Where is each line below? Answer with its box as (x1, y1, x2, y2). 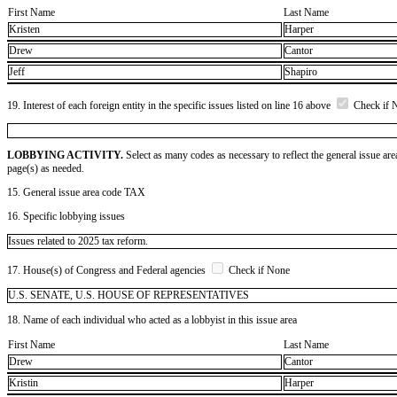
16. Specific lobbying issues (7, 209, 125, 222)
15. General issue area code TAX (7, 185, 145, 198)
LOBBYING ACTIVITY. (7, 148, 123, 161)
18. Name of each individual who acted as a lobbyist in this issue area (7, 313, 297, 326)
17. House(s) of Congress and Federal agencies (7, 263, 208, 276)
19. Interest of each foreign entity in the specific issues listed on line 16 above (7, 98, 333, 112)
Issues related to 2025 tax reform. (8, 234, 148, 247)
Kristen (9, 23, 40, 36)
